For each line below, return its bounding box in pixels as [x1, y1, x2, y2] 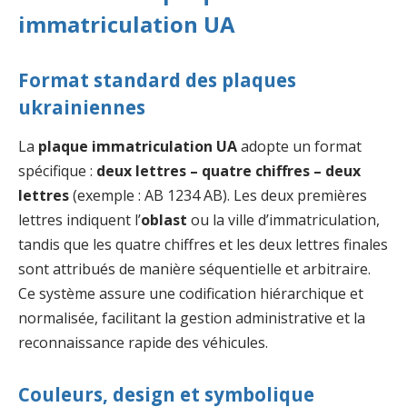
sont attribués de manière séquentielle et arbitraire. [18, 259, 371, 280]
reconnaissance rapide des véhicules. [18, 333, 268, 353]
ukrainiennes [18, 94, 145, 120]
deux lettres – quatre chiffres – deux [96, 161, 361, 182]
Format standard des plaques [18, 66, 296, 93]
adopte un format [237, 136, 362, 157]
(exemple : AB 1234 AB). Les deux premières [69, 185, 367, 206]
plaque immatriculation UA [38, 136, 237, 157]
